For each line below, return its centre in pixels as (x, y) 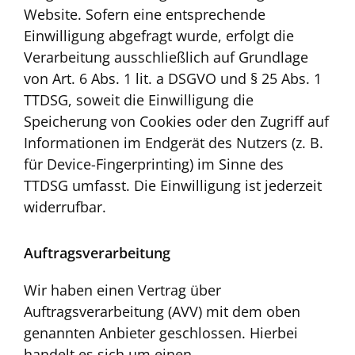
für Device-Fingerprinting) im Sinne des (154, 164)
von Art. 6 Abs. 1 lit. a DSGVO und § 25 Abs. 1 (173, 79)
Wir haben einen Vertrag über (122, 290)
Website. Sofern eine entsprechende (145, 15)
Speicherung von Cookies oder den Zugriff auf (176, 122)
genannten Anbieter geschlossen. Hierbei (161, 332)
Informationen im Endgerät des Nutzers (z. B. (174, 143)
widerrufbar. (65, 207)
